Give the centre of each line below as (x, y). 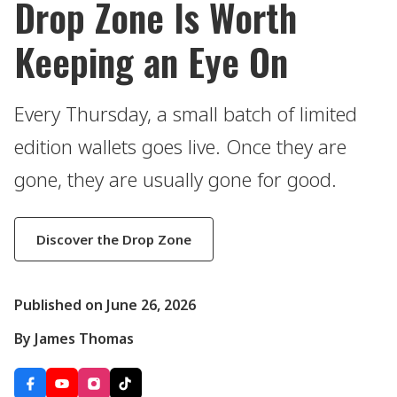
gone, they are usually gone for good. (175, 179)
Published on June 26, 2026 (105, 305)
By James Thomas (74, 339)
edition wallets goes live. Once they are (180, 146)
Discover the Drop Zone (114, 239)
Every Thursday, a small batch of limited (186, 113)
